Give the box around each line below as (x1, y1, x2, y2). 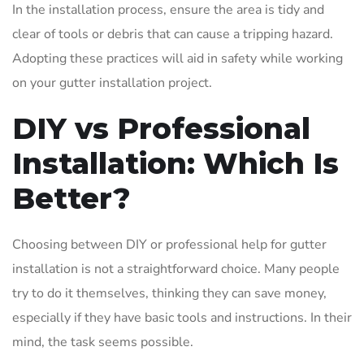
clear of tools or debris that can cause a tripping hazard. (12, 24, 333, 43)
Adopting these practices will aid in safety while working (12, 49, 343, 67)
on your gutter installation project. (12, 73, 212, 92)
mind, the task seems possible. (12, 332, 193, 351)
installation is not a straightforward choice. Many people (12, 259, 340, 278)
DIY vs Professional (12, 110, 310, 146)
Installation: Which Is (12, 145, 339, 181)
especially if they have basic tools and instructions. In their (12, 308, 352, 327)
